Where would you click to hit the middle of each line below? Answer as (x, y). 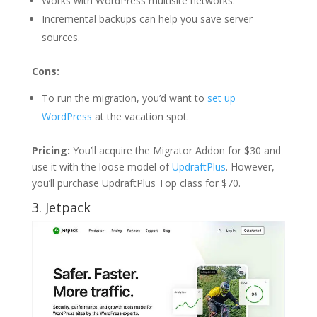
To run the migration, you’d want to (124, 98)
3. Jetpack (61, 207)
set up (221, 98)
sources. (60, 37)
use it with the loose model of (102, 166)
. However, (250, 166)
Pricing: (51, 150)
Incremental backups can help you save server (147, 18)
